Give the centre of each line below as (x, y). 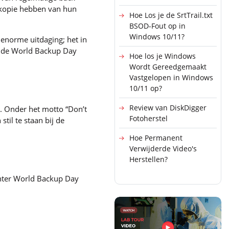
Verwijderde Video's (163, 148)
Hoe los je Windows (163, 56)
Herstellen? (148, 159)
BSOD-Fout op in (157, 26)
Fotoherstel (148, 118)
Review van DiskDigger (168, 107)
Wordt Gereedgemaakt (168, 66)
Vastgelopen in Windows (171, 77)
